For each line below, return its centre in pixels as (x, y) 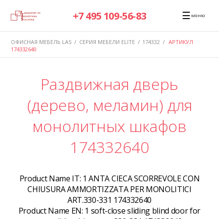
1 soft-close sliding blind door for (143, 211)
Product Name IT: (51, 179)
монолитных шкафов (109, 126)
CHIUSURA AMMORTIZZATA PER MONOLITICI (109, 189)
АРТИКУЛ (181, 42)
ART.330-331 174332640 (109, 200)
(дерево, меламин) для (109, 105)
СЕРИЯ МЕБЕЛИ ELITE (107, 42)
